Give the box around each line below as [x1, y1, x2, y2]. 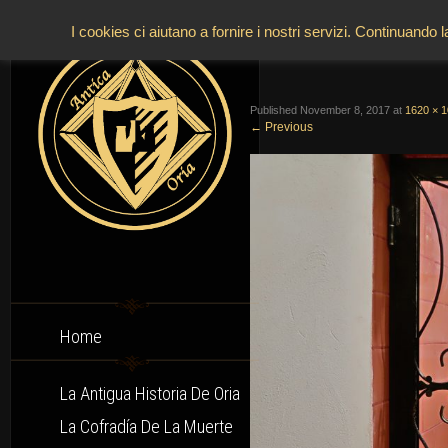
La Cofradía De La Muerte [60, 416, 233, 438]
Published [250, 104, 300, 116]
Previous [262, 120, 313, 134]
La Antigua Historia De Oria [60, 383, 240, 405]
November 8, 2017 [300, 104, 390, 116]
